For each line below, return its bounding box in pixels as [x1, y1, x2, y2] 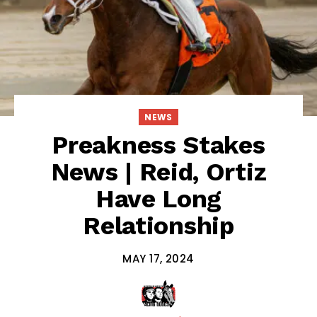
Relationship [83, 210, 234, 241]
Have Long [95, 183, 222, 214]
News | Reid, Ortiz [50, 156, 267, 187]
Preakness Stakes [52, 129, 265, 160]
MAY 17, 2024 [122, 251, 195, 267]
